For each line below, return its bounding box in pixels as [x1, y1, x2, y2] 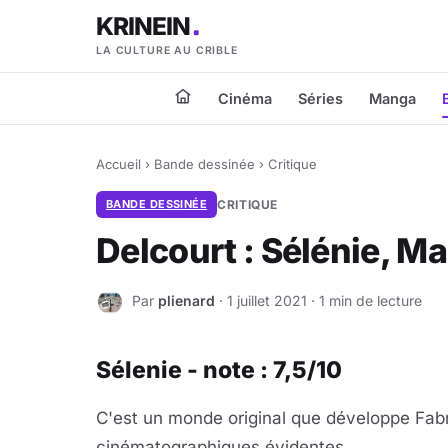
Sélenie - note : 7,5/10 [96, 356, 342, 384]
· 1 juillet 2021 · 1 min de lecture [215, 291, 422, 309]
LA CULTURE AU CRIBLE [96, 43, 238, 57]
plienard [158, 291, 215, 309]
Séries [298, 90, 343, 107]
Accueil [96, 156, 141, 172]
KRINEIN [96, 10, 192, 41]
